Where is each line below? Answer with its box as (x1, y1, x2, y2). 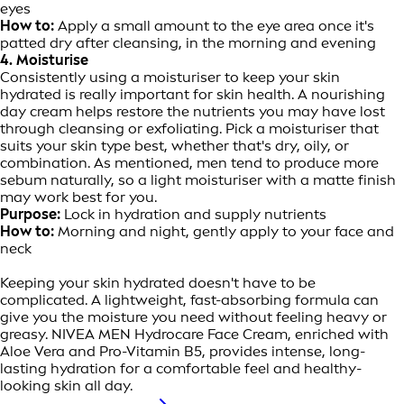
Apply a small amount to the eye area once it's (58, 17, 374, 35)
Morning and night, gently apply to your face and (58, 223, 394, 241)
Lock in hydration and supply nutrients (60, 206, 326, 224)
